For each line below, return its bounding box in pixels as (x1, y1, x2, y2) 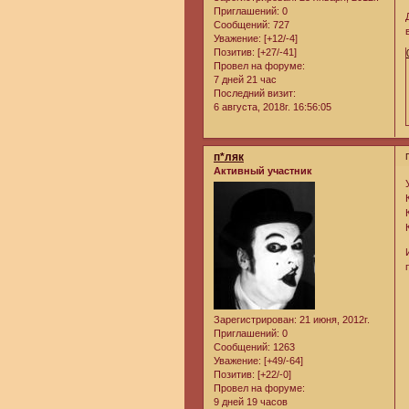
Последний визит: (214, 88, 296, 100)
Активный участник (214, 165, 312, 177)
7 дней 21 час (214, 74, 277, 86)
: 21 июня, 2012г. (294, 314, 370, 326)
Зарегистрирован (214, 314, 294, 326)
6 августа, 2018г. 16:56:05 (214, 101, 331, 113)
